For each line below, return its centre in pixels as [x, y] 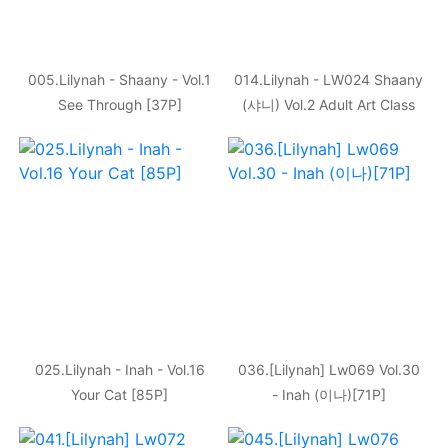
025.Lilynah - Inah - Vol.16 [119, 369]
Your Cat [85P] [119, 394]
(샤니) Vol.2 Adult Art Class [328, 104]
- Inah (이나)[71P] [328, 394]
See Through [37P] [119, 104]
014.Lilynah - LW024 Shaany [328, 79]
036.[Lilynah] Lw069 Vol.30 [328, 369]
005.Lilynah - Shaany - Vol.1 [119, 79]
